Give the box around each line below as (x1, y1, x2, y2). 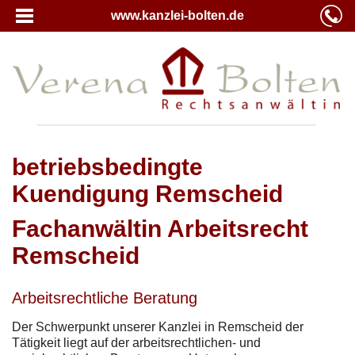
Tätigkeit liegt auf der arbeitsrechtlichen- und (12, 335, 261, 349)
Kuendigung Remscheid (12, 180, 283, 207)
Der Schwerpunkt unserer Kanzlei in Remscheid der (12, 319, 303, 334)
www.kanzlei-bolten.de (111, 9, 244, 22)
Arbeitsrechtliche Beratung (12, 288, 197, 307)
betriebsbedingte (12, 153, 203, 180)
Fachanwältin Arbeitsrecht (12, 215, 308, 242)
